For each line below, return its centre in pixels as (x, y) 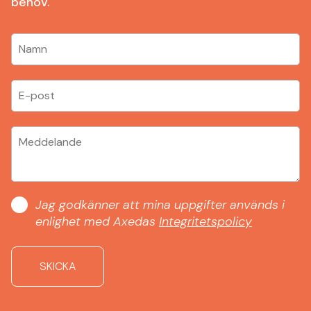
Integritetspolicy (205, 222)
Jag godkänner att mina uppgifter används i (160, 205)
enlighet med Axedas (97, 222)
